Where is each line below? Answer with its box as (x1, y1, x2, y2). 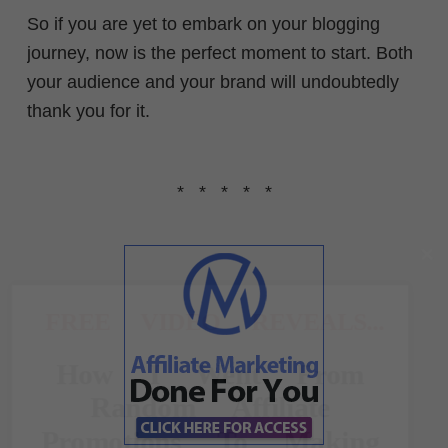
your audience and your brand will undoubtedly (27, 71, 399, 92)
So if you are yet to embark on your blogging (27, 13, 380, 34)
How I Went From (55, 356, 364, 391)
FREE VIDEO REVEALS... (44, 307, 384, 336)
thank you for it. (27, 100, 150, 121)
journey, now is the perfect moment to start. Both (27, 42, 413, 63)
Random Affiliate (89, 390, 330, 424)
